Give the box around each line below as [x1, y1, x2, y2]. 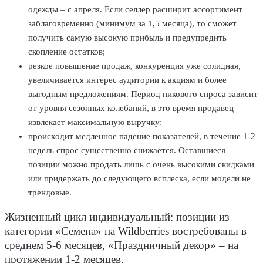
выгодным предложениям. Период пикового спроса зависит [28, 89, 258, 99]
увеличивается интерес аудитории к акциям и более [28, 75, 227, 85]
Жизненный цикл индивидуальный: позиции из [5, 211, 230, 224]
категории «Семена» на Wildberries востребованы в [5, 225, 247, 238]
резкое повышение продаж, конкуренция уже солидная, [28, 60, 241, 70]
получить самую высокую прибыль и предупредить [28, 32, 227, 42]
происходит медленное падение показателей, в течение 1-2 [28, 131, 255, 141]
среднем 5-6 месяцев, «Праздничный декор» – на [5, 240, 238, 252]
